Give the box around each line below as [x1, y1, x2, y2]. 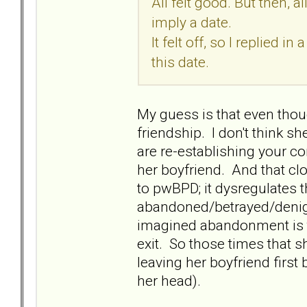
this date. [151, 53, 209, 71]
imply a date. [151, 13, 232, 31]
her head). [137, 271, 201, 289]
